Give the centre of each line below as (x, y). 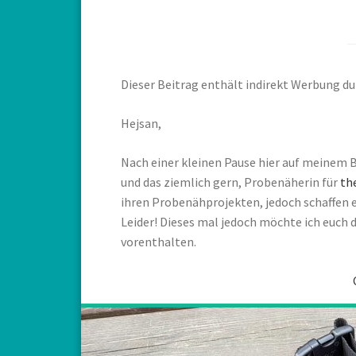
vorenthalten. (159, 242)
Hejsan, (141, 123)
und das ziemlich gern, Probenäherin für (230, 182)
